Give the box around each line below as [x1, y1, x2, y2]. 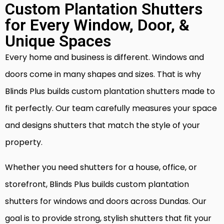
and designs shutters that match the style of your [5, 119, 200, 131]
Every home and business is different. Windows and [5, 51, 204, 63]
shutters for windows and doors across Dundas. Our [5, 195, 206, 207]
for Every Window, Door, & [5, 15, 189, 34]
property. [5, 136, 42, 148]
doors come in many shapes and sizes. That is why [5, 68, 201, 80]
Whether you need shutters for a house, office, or [5, 161, 197, 173]
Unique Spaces [5, 31, 111, 50]
